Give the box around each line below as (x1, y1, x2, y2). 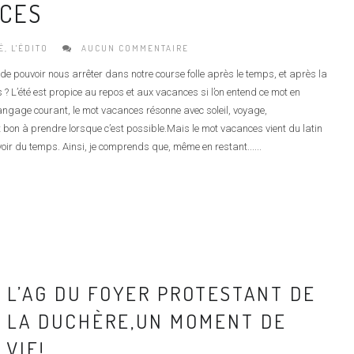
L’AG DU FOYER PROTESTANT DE (6, 280, 316, 306)
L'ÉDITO (11, 42, 48, 54)
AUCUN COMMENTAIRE (78, 42, 189, 54)
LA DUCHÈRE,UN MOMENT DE (6, 307, 287, 333)
